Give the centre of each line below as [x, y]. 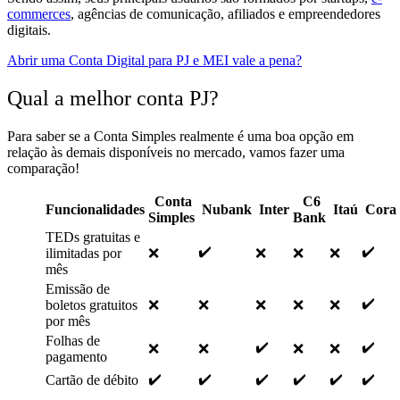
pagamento [76, 356]
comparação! [43, 168]
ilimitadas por [83, 253]
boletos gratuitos [92, 304]
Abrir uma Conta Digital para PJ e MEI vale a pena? [154, 61]
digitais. [29, 30]
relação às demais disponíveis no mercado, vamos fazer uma [176, 152]
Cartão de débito [92, 379]
